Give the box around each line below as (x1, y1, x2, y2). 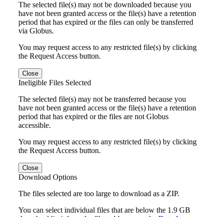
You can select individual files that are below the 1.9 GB (18, 205, 190, 214)
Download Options (18, 172, 77, 181)
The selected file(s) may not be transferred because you (18, 94, 186, 103)
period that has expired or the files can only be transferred (18, 17, 193, 26)
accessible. (18, 121, 51, 129)
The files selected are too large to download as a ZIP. (18, 189, 179, 198)
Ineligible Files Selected (18, 78, 91, 87)
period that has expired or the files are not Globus (18, 112, 169, 121)
